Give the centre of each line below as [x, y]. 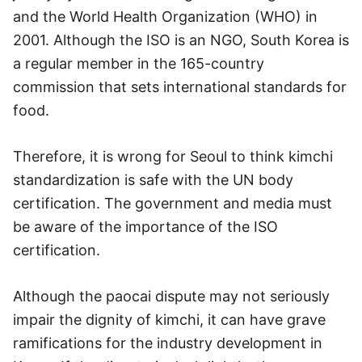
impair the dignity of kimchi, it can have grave [169, 320]
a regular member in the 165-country [139, 63]
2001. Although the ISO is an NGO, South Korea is [181, 40]
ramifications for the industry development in [168, 343]
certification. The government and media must [173, 203]
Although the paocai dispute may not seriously [171, 296]
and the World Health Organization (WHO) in [165, 17]
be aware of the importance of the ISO [145, 227]
